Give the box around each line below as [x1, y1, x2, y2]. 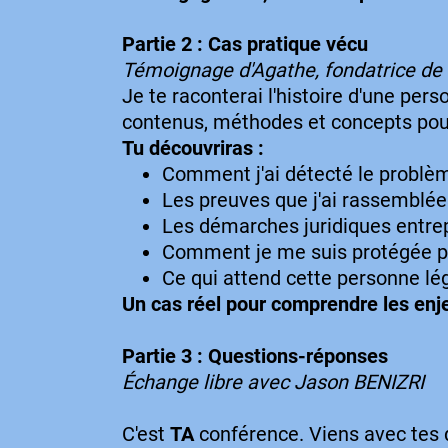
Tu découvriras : [122, 136, 264, 160]
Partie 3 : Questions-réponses [122, 344, 388, 368]
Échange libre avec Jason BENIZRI [122, 370, 424, 394]
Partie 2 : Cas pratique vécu [122, 32, 368, 56]
